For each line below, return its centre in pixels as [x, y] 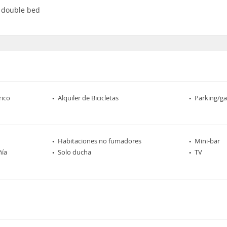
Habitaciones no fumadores [100, 141]
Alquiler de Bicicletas [88, 98]
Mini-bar [207, 141]
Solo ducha [75, 152]
